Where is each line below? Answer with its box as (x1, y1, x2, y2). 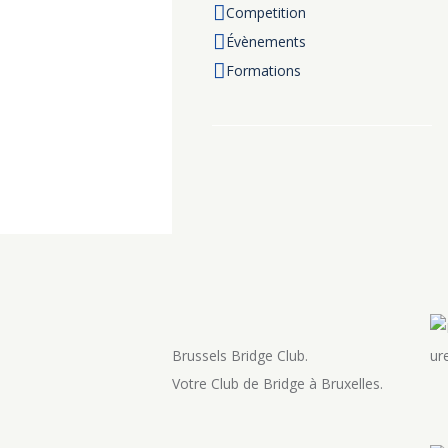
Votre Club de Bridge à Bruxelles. (172, 373, 383, 393)
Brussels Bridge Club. (172, 345, 308, 365)
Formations (225, 60, 301, 80)
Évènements (225, 31, 306, 51)
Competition (225, 2, 306, 22)
